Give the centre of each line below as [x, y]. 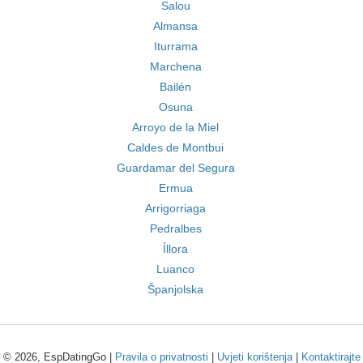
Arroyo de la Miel [175, 127]
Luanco [175, 269]
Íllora [175, 249]
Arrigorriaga [175, 208]
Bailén [175, 87]
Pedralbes [175, 228]
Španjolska [175, 289]
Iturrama [175, 46]
